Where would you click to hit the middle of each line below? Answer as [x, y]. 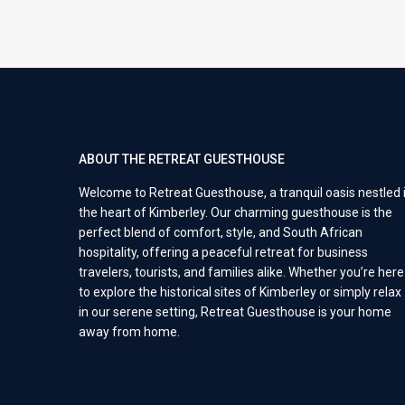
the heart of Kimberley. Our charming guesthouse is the [235, 213]
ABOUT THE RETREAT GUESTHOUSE [182, 160]
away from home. [129, 332]
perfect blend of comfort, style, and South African [221, 233]
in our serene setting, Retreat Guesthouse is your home [235, 312]
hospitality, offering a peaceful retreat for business [223, 253]
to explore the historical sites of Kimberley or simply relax [240, 292]
